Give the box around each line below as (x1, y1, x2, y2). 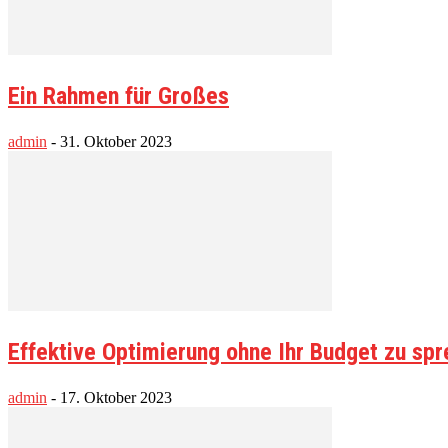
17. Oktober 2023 (60, 388, 172, 406)
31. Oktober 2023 (60, 132, 172, 150)
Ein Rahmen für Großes (8, 81, 229, 110)
